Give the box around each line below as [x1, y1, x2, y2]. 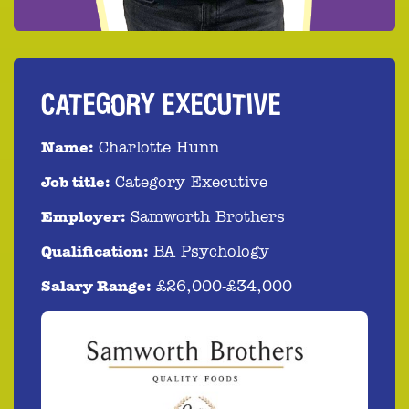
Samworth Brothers [131, 209, 285, 225]
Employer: [41, 209, 125, 225]
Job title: [41, 174, 110, 191]
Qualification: [41, 244, 148, 260]
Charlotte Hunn [99, 140, 219, 156]
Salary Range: [41, 278, 151, 295]
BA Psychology [153, 244, 269, 260]
